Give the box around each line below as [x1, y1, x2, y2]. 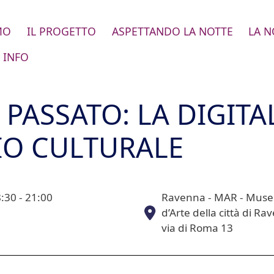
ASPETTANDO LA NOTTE [111, 24, 233, 39]
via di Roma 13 [161, 221, 233, 235]
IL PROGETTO [26, 24, 96, 39]
